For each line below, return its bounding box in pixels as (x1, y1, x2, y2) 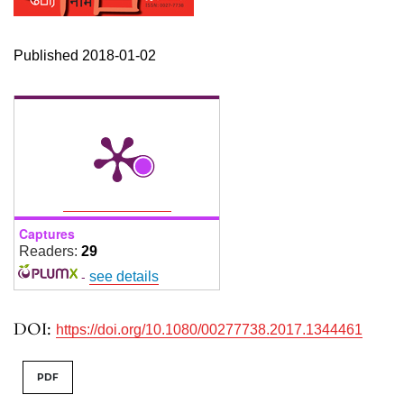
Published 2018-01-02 (14, 48, 156, 64)
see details (88, 269, 159, 285)
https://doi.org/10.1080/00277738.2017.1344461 (56, 322, 363, 338)
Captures (19, 225, 75, 243)
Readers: (19, 243, 81, 260)
